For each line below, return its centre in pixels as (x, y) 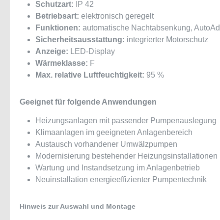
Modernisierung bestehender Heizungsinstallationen (126, 156)
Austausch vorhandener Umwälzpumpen (106, 144)
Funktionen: (58, 28)
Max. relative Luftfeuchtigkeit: (90, 75)
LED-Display (92, 51)
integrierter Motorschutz (166, 40)
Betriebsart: (57, 16)
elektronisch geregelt (116, 16)
